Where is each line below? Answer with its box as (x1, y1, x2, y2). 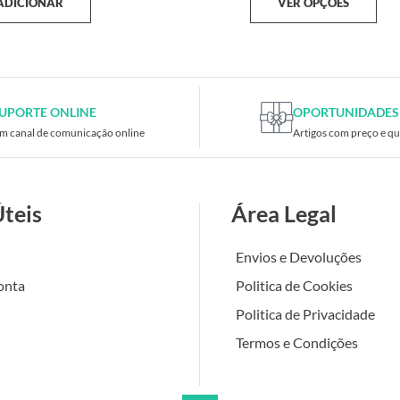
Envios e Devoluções (236, 247, 362, 265)
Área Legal (231, 199, 337, 227)
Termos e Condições (236, 333, 358, 351)
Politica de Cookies (236, 276, 353, 294)
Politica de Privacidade (236, 304, 375, 322)
